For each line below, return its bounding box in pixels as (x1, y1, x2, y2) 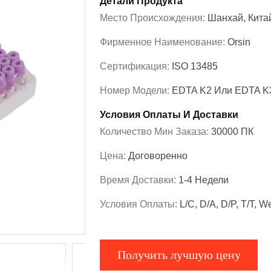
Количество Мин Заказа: (100, 126, 211, 137)
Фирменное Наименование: (100, 37, 227, 48)
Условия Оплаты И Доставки (100, 109, 238, 120)
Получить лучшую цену (117, 248, 241, 262)
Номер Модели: (100, 85, 172, 96)
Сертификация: (100, 61, 172, 72)
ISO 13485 (172, 61, 218, 72)
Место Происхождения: (100, 13, 207, 24)
